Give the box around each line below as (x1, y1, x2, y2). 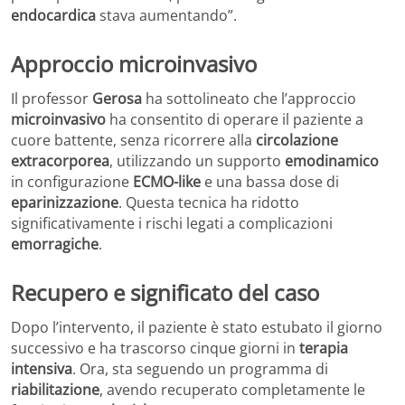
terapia (299, 337, 348, 358)
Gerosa (92, 88, 142, 108)
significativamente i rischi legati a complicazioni (11, 212, 333, 233)
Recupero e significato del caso (11, 277, 319, 307)
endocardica (11, 5, 96, 26)
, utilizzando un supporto (109, 150, 285, 171)
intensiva (11, 358, 72, 379)
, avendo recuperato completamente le (99, 379, 365, 400)
